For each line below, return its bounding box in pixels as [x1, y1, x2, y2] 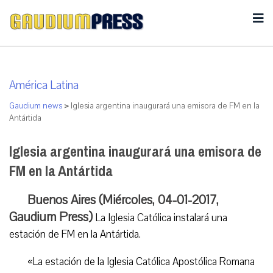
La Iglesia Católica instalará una [96, 211, 227, 225]
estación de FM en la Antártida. [9, 227, 141, 241]
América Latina [9, 77, 79, 93]
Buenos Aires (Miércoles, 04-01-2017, [27, 191, 219, 208]
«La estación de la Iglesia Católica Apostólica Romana [27, 255, 255, 269]
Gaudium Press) [9, 208, 96, 225]
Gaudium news [9, 101, 62, 112]
